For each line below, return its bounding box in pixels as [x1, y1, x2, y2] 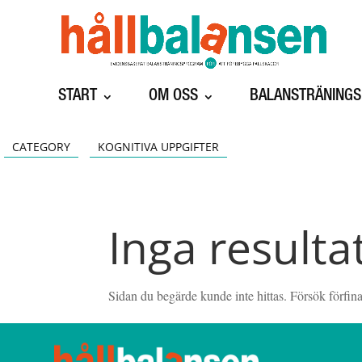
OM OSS [149, 89, 198, 105]
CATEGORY [12, 139, 70, 154]
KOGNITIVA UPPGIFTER [98, 139, 219, 154]
